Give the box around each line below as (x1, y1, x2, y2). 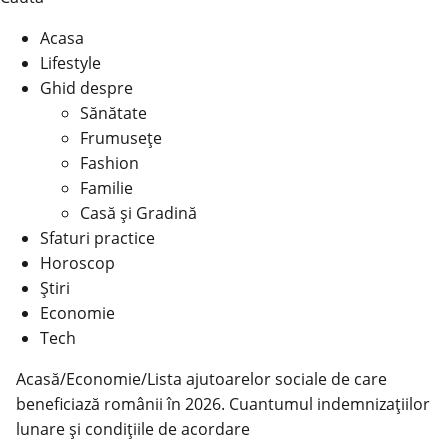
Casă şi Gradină (80, 202, 197, 224)
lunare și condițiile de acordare (16, 418, 254, 440)
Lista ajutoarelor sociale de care (147, 368, 387, 390)
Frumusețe (80, 127, 162, 149)
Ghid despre (40, 77, 133, 99)
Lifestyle (40, 52, 101, 74)
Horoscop (40, 252, 115, 274)
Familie (80, 177, 133, 199)
